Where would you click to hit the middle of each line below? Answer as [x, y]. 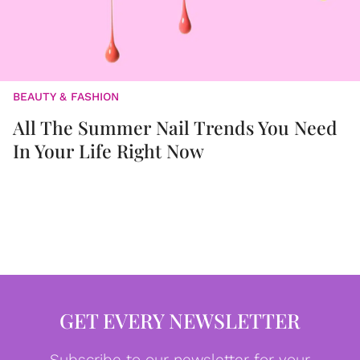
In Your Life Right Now [108, 151]
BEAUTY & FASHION [66, 97]
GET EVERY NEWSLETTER [180, 321]
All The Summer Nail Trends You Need [175, 128]
